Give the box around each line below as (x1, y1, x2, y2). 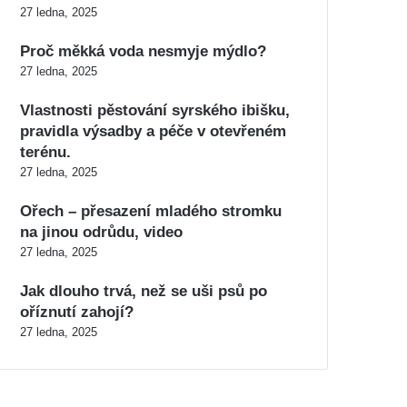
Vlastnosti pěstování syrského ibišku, (20, 102, 290, 119)
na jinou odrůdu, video (20, 223, 183, 241)
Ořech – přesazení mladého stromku (20, 203, 282, 220)
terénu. (20, 144, 71, 161)
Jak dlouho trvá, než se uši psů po (20, 283, 267, 300)
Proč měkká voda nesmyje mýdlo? (20, 43, 266, 60)
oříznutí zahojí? (20, 303, 134, 321)
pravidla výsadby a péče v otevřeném (20, 123, 286, 140)
